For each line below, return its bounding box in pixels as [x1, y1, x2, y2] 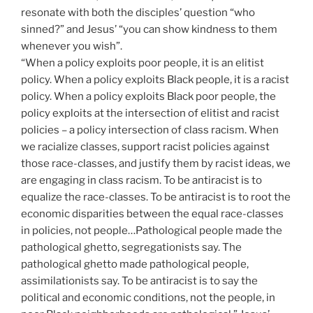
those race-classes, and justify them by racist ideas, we [21, 157, 291, 170]
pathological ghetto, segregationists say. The [21, 241, 242, 254]
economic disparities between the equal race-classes [21, 208, 284, 221]
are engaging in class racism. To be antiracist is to [21, 174, 262, 187]
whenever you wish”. [21, 40, 122, 53]
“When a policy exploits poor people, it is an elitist [21, 57, 264, 70]
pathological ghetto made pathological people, [21, 258, 249, 271]
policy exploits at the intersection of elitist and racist [21, 107, 279, 120]
